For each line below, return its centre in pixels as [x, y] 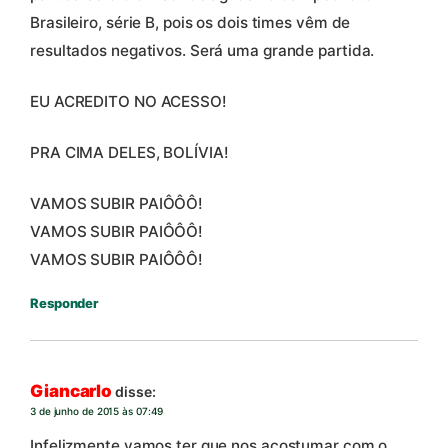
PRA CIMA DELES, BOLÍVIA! [129, 152]
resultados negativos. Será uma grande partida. [202, 50]
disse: [135, 392]
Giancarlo [71, 391]
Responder [64, 302]
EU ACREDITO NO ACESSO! [128, 101]
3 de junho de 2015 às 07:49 [97, 411]
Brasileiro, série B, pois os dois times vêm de [190, 22]
